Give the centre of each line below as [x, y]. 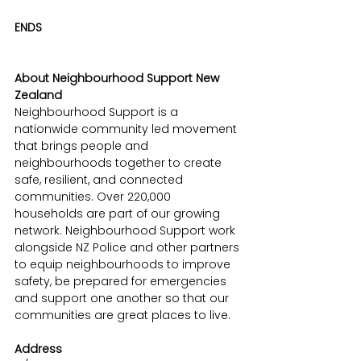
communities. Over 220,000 [94, 197]
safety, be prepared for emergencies [122, 282]
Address [40, 349]
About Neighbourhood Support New [118, 79]
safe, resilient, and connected [100, 180]
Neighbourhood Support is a [98, 112]
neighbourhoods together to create [120, 163]
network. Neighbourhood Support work [127, 231]
